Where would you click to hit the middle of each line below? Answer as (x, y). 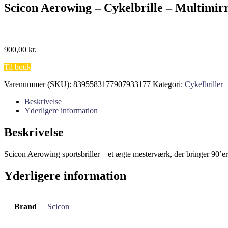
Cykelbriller (204, 84)
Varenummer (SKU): (39, 84)
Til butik (18, 67)
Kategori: (169, 84)
